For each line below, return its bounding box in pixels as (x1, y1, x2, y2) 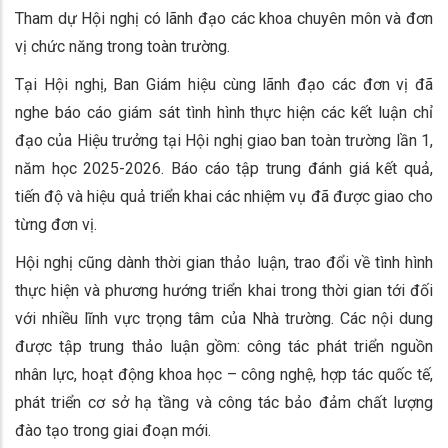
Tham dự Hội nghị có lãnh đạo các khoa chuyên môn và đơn (15, 8, 433, 28)
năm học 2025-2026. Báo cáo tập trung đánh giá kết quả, (15, 158, 433, 178)
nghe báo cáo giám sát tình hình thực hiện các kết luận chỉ (15, 102, 433, 122)
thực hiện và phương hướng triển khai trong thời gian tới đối (15, 280, 433, 300)
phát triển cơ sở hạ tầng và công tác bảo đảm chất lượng (15, 392, 433, 412)
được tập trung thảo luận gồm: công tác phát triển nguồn (15, 336, 433, 356)
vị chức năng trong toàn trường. (15, 36, 230, 56)
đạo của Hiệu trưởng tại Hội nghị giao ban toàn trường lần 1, (15, 130, 433, 150)
